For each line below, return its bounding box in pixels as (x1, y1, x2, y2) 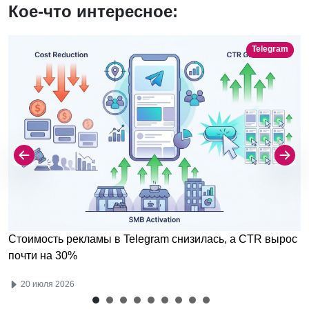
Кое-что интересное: (8, 1, 178, 21)
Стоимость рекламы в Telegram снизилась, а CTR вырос (8, 233, 297, 246)
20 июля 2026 (19, 279, 74, 290)
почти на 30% (8, 250, 77, 262)
